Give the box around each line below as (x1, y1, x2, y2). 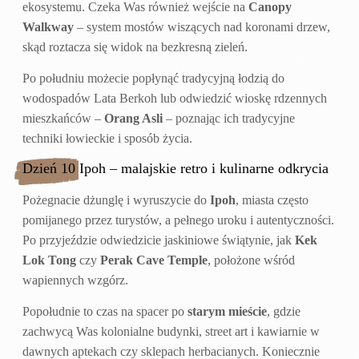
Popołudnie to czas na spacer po (22, 305, 188, 319)
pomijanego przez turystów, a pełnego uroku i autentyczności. (22, 212, 334, 227)
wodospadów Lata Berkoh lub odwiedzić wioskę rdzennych (22, 91, 327, 106)
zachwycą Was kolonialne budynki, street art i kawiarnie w (22, 325, 320, 339)
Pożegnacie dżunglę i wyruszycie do (22, 192, 210, 207)
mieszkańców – (22, 111, 104, 126)
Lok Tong (22, 252, 76, 267)
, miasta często (236, 192, 309, 207)
